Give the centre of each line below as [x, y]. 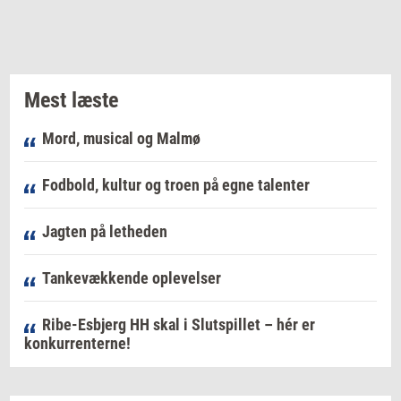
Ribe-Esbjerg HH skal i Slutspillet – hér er [179, 325]
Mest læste [71, 101]
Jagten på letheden [105, 232]
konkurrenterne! [77, 344]
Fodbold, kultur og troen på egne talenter [176, 185]
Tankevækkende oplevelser [132, 278]
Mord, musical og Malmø [121, 139]
